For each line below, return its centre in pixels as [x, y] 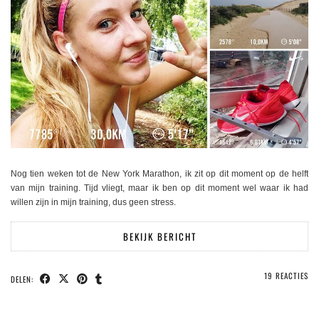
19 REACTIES [286, 275]
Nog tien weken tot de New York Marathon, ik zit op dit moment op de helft [159, 173]
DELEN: [23, 279]
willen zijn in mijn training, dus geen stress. [93, 202]
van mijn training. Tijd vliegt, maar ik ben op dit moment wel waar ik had [159, 188]
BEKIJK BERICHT [159, 236]
